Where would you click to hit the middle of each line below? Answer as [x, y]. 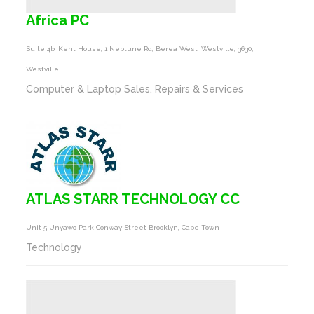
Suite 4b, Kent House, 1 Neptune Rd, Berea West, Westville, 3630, [140, 49]
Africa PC [58, 20]
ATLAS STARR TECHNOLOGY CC [133, 199]
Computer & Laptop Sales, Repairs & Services [135, 89]
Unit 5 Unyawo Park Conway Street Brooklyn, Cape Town [123, 227]
